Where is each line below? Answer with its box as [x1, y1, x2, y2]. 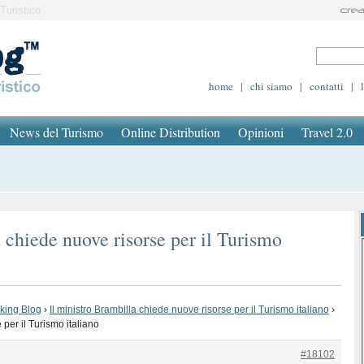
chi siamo [250, 79, 292, 93]
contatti [310, 79, 344, 93]
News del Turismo [10, 123, 103, 141]
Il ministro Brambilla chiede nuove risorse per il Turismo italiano [50, 304, 329, 315]
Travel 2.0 [301, 123, 353, 141]
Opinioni [238, 123, 284, 141]
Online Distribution [121, 123, 220, 141]
